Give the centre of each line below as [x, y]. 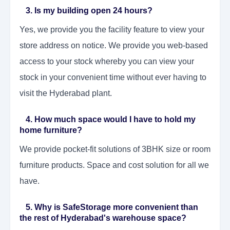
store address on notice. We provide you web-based [114, 46]
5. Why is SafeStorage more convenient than [109, 207]
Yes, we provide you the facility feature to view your [112, 30]
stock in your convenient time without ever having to [113, 78]
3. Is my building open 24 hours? [86, 11]
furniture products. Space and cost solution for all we [114, 165]
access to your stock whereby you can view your [107, 62]
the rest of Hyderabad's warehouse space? [103, 218]
